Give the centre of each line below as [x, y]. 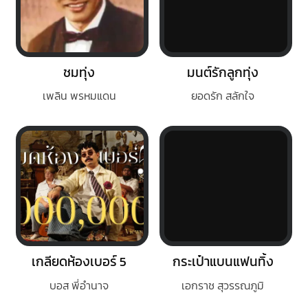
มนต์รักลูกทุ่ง [223, 73]
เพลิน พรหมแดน [79, 96]
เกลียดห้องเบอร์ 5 [79, 262]
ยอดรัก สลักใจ [223, 96]
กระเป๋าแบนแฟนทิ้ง [223, 262]
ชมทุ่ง [79, 73]
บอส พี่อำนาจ [79, 285]
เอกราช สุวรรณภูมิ [223, 285]
